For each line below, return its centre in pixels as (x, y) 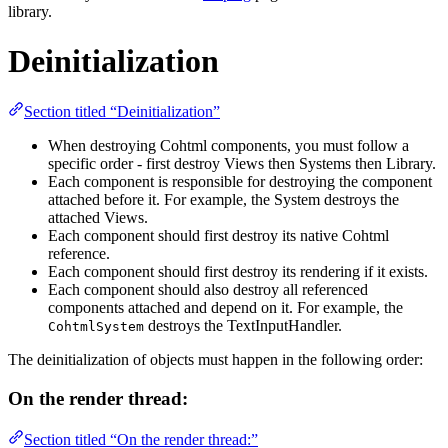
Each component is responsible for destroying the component (240, 182)
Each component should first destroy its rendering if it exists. (238, 272)
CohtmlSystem (96, 327)
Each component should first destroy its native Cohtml (218, 236)
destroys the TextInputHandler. (243, 326)
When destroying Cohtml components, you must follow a (228, 146)
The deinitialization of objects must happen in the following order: (215, 360)
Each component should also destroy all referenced (208, 290)
